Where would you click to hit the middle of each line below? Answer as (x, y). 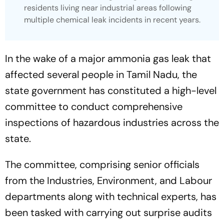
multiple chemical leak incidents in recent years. (112, 20)
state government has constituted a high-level (111, 91)
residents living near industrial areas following (108, 8)
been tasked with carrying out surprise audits (108, 213)
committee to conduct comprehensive (94, 107)
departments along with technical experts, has (111, 197)
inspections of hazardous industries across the (112, 123)
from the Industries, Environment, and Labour (108, 181)
